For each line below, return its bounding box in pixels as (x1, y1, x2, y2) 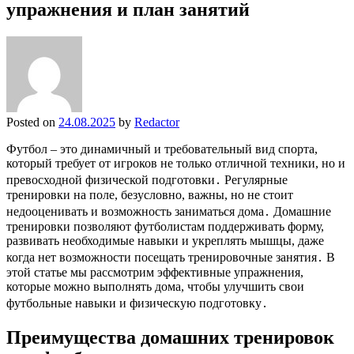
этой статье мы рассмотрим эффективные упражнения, (6, 265, 303, 279)
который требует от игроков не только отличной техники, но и (6, 156, 345, 170)
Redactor (134, 115, 179, 129)
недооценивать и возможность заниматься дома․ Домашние (6, 204, 331, 218)
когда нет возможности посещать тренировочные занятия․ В (6, 250, 335, 264)
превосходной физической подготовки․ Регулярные (6, 172, 288, 186)
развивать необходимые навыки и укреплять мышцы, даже (6, 233, 324, 247)
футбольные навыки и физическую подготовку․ (6, 296, 268, 310)
